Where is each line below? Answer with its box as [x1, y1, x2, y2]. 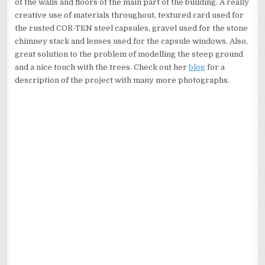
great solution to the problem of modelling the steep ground [15, 49, 244, 59]
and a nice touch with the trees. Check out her [15, 62, 189, 72]
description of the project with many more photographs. [15, 75, 230, 85]
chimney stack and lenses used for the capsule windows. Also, [15, 36, 248, 46]
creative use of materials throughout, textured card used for [15, 10, 244, 20]
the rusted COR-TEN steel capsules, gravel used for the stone [15, 23, 248, 33]
